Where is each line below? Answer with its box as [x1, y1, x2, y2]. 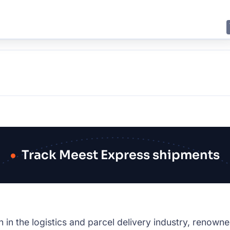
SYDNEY [86, 88, 107, 96]
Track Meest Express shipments [21, 147, 220, 163]
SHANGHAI [3, 88, 31, 96]
